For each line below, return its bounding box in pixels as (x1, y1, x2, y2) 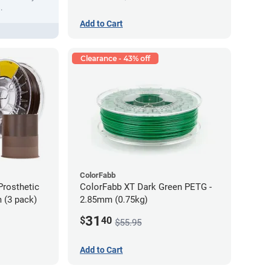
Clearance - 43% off (80, 53, 150, 63)
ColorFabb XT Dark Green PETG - (80, 181, 209, 192)
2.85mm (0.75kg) (80, 194, 148, 205)
